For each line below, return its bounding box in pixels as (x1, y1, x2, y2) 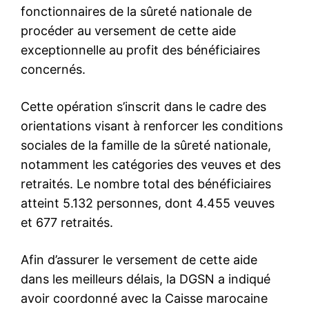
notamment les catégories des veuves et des (21, 157, 281, 172)
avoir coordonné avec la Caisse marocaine (21, 290, 268, 306)
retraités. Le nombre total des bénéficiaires (21, 176, 271, 191)
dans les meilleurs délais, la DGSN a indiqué (21, 271, 270, 286)
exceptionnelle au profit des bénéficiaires (21, 42, 260, 57)
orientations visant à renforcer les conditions (21, 118, 283, 133)
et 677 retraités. (21, 215, 113, 230)
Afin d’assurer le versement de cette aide (21, 252, 257, 267)
